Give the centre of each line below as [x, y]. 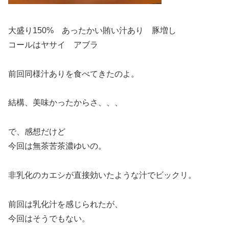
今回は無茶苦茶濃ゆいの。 [57, 146]
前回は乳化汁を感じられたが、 [65, 204]
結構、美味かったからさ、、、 [65, 103]
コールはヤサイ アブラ [53, 44]
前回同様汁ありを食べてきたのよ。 [74, 74]
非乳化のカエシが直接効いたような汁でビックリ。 [102, 175]
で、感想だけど [37, 132]
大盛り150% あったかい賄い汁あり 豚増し [92, 30]
